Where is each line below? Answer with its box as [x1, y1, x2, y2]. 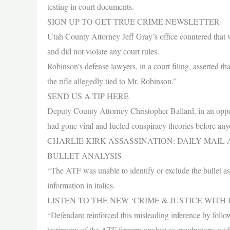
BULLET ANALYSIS [47, 150, 122, 161]
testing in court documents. [47, 1, 134, 12]
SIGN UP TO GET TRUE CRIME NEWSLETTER [47, 16, 220, 27]
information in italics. [47, 180, 115, 190]
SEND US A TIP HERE [47, 90, 129, 101]
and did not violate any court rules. [47, 46, 159, 56]
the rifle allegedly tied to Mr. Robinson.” [47, 75, 177, 86]
